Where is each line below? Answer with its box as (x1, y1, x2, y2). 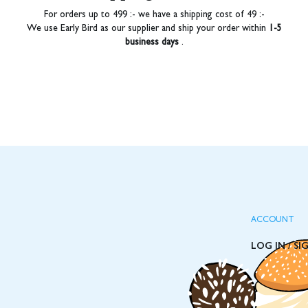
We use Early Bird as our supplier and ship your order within (26, 24, 269, 34)
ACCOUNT (251, 217, 295, 225)
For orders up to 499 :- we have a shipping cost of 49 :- (43, 10, 265, 21)
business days (124, 38, 179, 48)
